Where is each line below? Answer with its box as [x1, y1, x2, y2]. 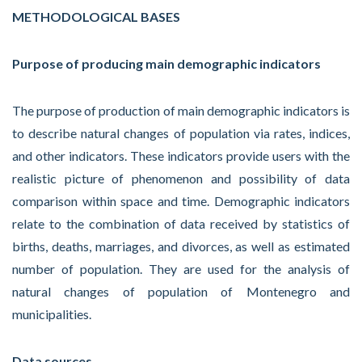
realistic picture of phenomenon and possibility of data [12, 170, 350, 186]
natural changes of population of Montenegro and [12, 284, 350, 299]
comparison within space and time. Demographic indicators [12, 193, 350, 208]
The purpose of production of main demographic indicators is [12, 103, 350, 118]
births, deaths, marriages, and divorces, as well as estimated [12, 238, 350, 254]
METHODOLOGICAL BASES [12, 9, 180, 24]
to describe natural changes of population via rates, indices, [12, 125, 350, 141]
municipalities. [12, 306, 91, 322]
